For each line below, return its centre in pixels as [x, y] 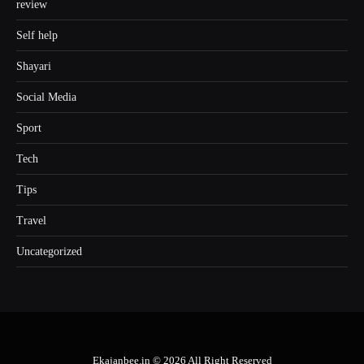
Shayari [34, 67]
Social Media [46, 97]
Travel [31, 221]
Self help [37, 36]
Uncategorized [49, 252]
